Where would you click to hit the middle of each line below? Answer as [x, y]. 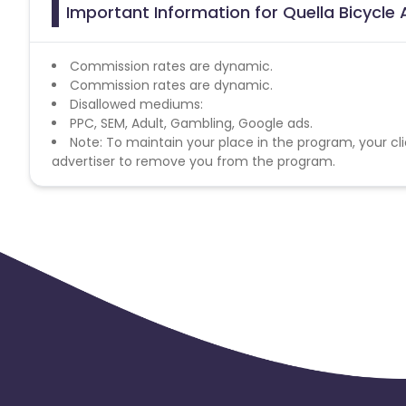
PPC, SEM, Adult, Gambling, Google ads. [191, 123]
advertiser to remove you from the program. [193, 161]
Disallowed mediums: [136, 104]
